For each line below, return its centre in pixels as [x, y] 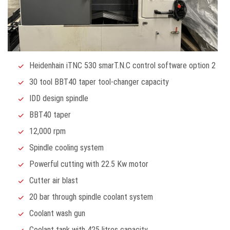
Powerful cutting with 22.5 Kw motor [89, 164]
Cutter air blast [53, 180]
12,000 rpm [47, 131]
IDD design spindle [59, 98]
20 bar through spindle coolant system [91, 197]
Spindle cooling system [66, 147]
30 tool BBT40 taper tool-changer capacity [99, 82]
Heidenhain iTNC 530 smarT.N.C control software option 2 [122, 65]
